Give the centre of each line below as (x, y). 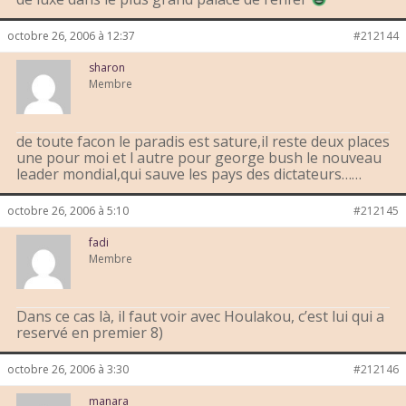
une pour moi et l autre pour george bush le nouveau (199, 158)
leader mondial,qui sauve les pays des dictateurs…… (189, 174)
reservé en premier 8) (90, 333)
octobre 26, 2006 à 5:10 (68, 211)
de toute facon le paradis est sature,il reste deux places (203, 142)
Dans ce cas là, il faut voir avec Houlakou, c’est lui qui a (200, 317)
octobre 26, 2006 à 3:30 (68, 370)
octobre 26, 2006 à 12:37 (71, 36)
